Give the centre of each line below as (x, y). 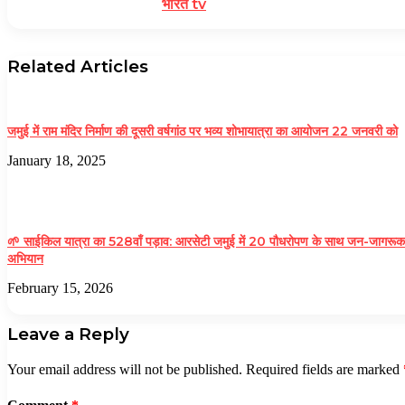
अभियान (25, 259)
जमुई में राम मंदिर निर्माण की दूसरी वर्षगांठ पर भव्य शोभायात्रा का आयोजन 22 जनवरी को (202, 132)
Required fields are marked (325, 369)
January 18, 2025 (57, 161)
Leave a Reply (68, 334)
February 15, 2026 (60, 288)
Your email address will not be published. (125, 369)
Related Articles (78, 67)
